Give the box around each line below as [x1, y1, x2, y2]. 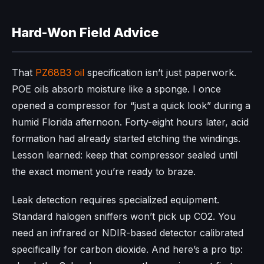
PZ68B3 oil [35, 66, 84, 78]
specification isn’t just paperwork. [84, 66, 236, 78]
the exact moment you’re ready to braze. [12, 165, 196, 177]
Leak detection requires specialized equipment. [12, 193, 219, 206]
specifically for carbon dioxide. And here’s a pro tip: [12, 243, 243, 255]
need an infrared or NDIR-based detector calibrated [12, 226, 243, 239]
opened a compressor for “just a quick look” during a [12, 99, 250, 111]
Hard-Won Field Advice [12, 24, 159, 40]
